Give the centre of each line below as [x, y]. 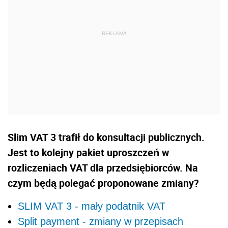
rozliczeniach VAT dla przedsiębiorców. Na [103, 168]
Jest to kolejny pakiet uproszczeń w [88, 153]
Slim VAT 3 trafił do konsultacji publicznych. [106, 137]
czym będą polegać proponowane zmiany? [103, 183]
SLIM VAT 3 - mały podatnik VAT [92, 206]
